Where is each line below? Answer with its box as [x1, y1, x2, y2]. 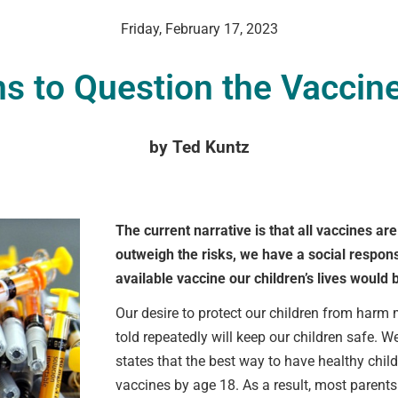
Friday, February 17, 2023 [120, 20, 278, 37]
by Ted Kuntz [148, 137, 250, 157]
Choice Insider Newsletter [7, 153, 168, 171]
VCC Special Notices [7, 111, 138, 129]
